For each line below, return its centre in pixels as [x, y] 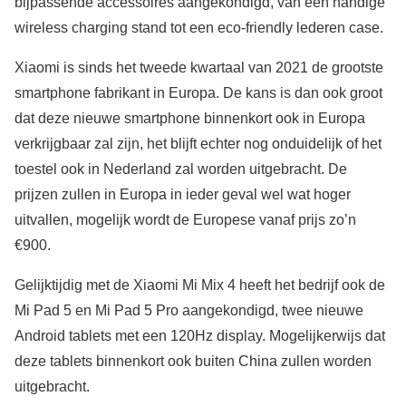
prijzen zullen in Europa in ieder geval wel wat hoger [183, 195]
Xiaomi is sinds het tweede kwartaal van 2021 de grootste [199, 68]
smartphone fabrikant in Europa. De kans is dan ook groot [198, 93]
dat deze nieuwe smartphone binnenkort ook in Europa [190, 119]
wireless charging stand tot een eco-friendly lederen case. [199, 28]
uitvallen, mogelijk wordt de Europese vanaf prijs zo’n [185, 220]
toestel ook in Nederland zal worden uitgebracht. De [181, 169]
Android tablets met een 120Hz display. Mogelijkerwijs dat [200, 336]
